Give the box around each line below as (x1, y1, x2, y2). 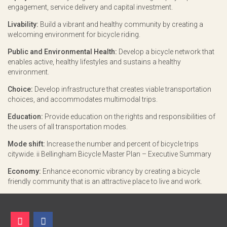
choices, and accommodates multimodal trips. (8, 95, 158, 103)
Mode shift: (8, 140, 45, 148)
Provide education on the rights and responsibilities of (43, 112, 215, 121)
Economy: (8, 167, 41, 175)
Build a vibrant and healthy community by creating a (39, 20, 203, 28)
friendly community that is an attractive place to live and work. (8, 177, 202, 185)
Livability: (8, 20, 39, 28)
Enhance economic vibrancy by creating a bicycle (41, 167, 200, 175)
